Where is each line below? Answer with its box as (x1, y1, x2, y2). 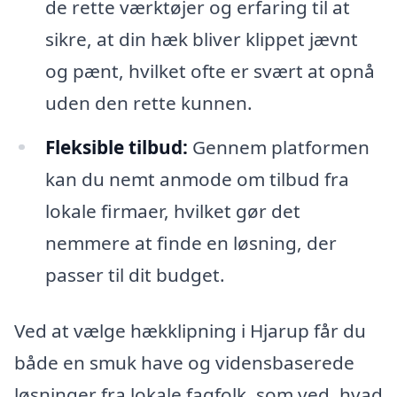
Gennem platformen (187, 134, 370, 160)
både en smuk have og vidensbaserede (14, 350, 354, 376)
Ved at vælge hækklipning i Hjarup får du (14, 318, 366, 344)
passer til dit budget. (44, 261, 225, 287)
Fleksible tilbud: (44, 134, 188, 160)
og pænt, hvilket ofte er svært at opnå (44, 58, 375, 83)
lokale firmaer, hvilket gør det (44, 198, 300, 223)
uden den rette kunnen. (44, 90, 253, 115)
